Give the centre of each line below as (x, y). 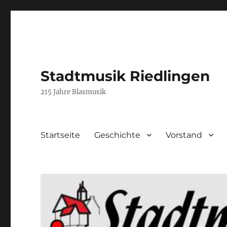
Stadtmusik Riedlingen (125, 76)
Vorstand (184, 135)
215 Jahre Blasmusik (73, 92)
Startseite (61, 135)
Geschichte (118, 135)
